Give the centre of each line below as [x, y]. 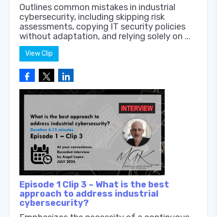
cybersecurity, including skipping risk [92, 17]
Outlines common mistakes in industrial [97, 7]
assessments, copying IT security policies [102, 26]
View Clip [39, 53]
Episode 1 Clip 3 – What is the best [94, 184]
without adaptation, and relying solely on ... [105, 36]
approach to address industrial [89, 194]
